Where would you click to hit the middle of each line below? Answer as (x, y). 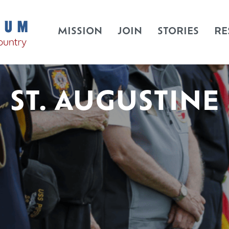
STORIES (178, 32)
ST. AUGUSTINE (114, 104)
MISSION (80, 32)
